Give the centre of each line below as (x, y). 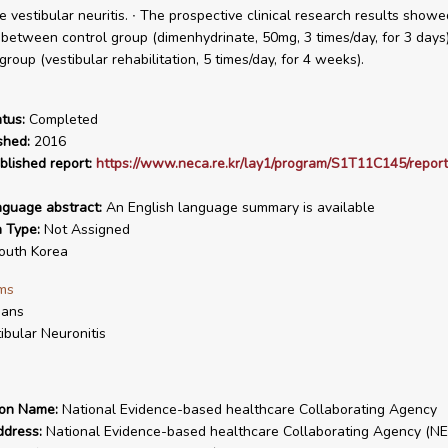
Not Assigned (84, 229)
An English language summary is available (238, 207)
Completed (61, 119)
